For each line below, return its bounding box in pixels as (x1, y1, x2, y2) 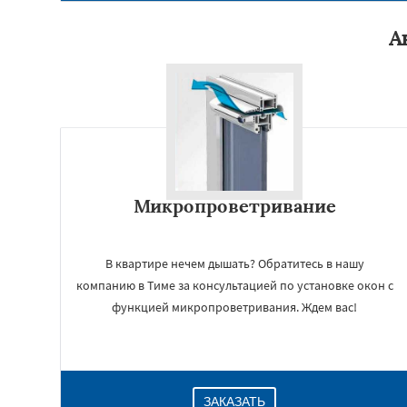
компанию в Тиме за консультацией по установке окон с (75, 277, 393, 293)
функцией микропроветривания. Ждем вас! (112, 299, 357, 315)
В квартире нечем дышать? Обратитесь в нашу (104, 255, 364, 272)
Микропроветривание (133, 194, 336, 217)
